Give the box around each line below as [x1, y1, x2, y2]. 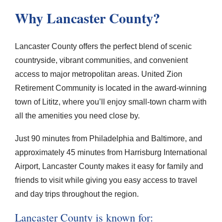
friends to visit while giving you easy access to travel [15, 175, 197, 184]
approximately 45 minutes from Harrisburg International [15, 148, 207, 157]
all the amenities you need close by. [15, 111, 140, 120]
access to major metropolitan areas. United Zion [15, 69, 182, 78]
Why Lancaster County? [15, 7, 160, 28]
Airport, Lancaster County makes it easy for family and [15, 162, 203, 170]
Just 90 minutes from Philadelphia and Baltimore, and [15, 134, 202, 143]
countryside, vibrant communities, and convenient [15, 55, 188, 64]
